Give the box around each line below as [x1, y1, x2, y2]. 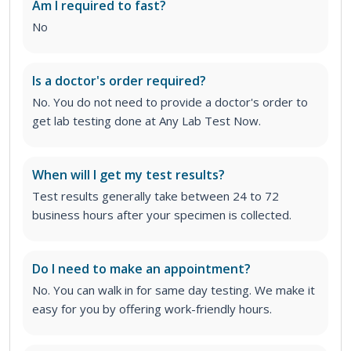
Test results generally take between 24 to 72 [32, 188, 279, 204]
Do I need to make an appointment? [32, 260, 251, 278]
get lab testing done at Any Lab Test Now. [32, 113, 261, 129]
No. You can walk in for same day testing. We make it [32, 282, 315, 299]
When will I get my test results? [32, 166, 225, 184]
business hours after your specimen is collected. [32, 207, 291, 223]
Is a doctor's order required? [32, 72, 206, 90]
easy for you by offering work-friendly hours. [32, 301, 272, 317]
